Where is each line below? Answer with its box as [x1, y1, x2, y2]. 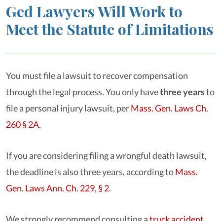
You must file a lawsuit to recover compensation [6, 70, 188, 81]
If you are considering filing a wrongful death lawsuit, [6, 150, 207, 161]
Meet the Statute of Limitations [6, 19, 214, 39]
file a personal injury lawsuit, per [6, 103, 131, 113]
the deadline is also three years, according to [6, 166, 175, 177]
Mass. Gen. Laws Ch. [131, 103, 208, 113]
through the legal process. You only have [6, 86, 160, 97]
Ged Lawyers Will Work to [6, 1, 183, 21]
